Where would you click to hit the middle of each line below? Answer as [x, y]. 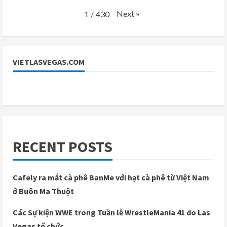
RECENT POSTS [63, 147]
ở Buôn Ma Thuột [43, 191]
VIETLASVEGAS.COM [49, 62]
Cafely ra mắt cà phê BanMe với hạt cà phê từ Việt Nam [111, 178]
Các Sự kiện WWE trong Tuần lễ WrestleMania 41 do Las [111, 213]
